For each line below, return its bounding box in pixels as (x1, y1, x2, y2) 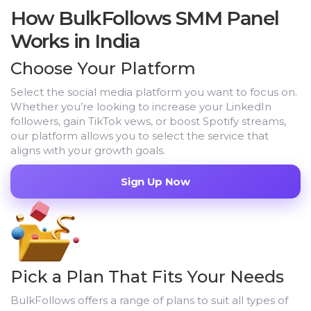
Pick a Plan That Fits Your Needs (10, 267, 284, 287)
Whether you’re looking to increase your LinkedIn (10, 100, 271, 114)
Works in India (10, 29, 140, 53)
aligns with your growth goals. (10, 144, 165, 158)
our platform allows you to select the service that (10, 129, 269, 143)
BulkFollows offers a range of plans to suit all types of (10, 294, 288, 308)
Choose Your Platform (10, 58, 196, 79)
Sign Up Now (121, 175, 190, 189)
